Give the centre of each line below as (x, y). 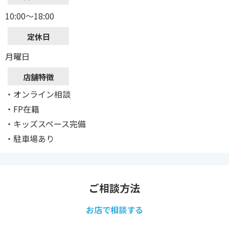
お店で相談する (114, 210)
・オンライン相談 (38, 94)
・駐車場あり (30, 139)
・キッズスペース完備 (45, 124)
